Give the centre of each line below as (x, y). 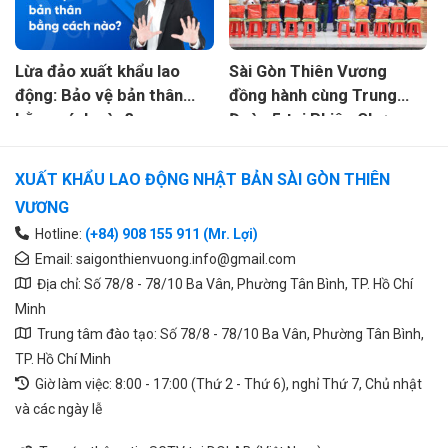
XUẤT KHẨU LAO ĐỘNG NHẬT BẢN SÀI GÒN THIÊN (202, 179)
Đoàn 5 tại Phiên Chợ (307, 119)
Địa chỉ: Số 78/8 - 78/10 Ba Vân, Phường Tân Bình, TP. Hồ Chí (221, 283)
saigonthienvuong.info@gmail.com (186, 258)
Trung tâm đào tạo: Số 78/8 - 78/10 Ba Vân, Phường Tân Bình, (227, 333)
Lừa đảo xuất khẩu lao (97, 71)
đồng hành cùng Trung (312, 95)
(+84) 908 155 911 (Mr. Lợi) (171, 233)
